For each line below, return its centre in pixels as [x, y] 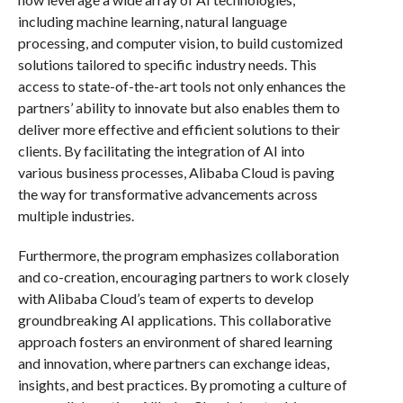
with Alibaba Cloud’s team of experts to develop [166, 298]
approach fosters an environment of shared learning [175, 341]
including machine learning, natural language [152, 21]
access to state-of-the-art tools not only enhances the [181, 85]
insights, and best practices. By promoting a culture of [182, 384]
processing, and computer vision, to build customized [180, 42]
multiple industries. [76, 215]
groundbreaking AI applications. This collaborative [174, 319]
